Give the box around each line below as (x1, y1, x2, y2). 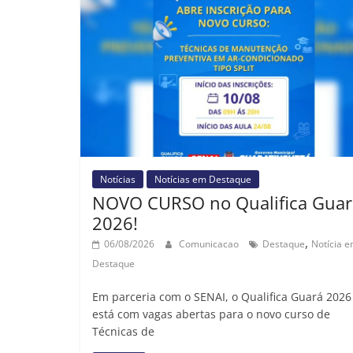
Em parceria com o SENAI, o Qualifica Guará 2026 (92, 289, 351, 305)
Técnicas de (92, 324, 154, 340)
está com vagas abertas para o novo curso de (92, 307, 330, 322)
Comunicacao (179, 237, 241, 251)
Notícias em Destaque (154, 173, 251, 187)
